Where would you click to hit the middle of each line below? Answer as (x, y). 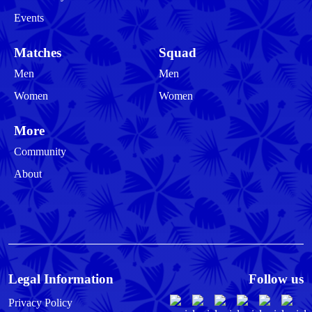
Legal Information (61, 279)
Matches (38, 53)
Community (40, 151)
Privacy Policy (40, 303)
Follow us (276, 279)
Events (29, 18)
